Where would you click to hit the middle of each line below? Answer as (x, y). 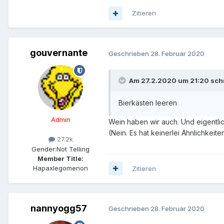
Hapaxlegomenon (60, 168)
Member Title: (60, 158)
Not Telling (73, 149)
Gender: (44, 149)
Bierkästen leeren (148, 103)
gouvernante (58, 53)
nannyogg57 (58, 208)
